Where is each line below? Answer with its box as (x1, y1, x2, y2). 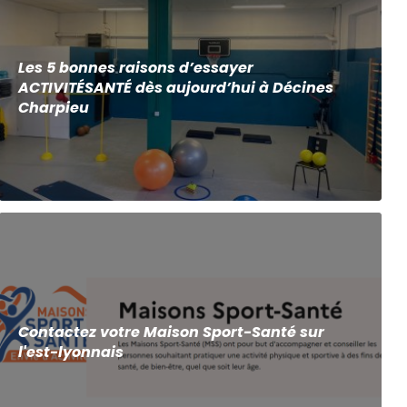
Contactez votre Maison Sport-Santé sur (18, 322, 325, 343)
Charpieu (18, 96, 90, 118)
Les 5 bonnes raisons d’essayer (18, 56, 254, 78)
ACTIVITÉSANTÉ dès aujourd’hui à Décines (18, 76, 334, 98)
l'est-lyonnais (18, 342, 124, 363)
